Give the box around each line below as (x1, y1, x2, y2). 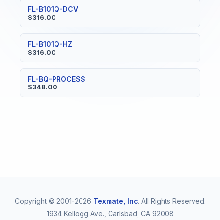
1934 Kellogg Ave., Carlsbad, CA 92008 (46, 209, 174, 218)
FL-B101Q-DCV (28, 5, 78, 13)
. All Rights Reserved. (137, 197, 206, 205)
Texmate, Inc (93, 197, 138, 205)
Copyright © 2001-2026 (14, 197, 93, 205)
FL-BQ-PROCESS (28, 75, 85, 83)
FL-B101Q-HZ (28, 40, 72, 48)
